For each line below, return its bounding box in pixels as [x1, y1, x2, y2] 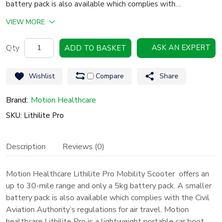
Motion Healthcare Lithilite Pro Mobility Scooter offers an [6, 168, 209, 179]
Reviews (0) [62, 141, 105, 152]
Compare [94, 71, 124, 81]
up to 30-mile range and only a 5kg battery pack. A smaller [6, 180, 212, 191]
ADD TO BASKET [64, 43, 126, 53]
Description [6, 141, 46, 152]
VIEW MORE [6, 17, 45, 27]
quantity [24, 115, 53, 127]
